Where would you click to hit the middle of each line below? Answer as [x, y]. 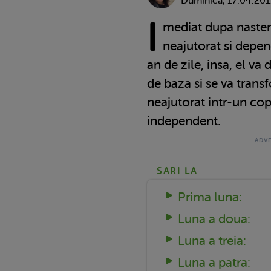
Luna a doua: [214, 219]
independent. [184, 121]
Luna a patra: [214, 262]
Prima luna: [210, 197]
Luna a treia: [212, 240]
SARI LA [177, 171]
